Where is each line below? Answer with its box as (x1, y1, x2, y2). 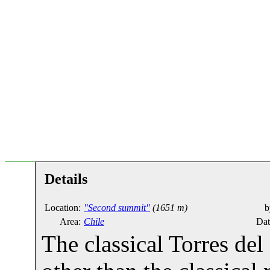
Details (45, 171, 87, 187)
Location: (45, 202, 81, 213)
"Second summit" (84, 202, 150, 213)
